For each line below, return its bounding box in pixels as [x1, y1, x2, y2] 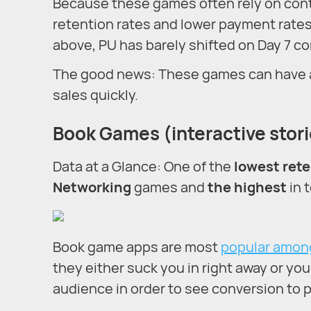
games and [131, 178, 208, 197]
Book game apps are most [53, 237, 221, 257]
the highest [208, 178, 287, 197]
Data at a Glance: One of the [53, 157, 231, 176]
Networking [53, 178, 131, 197]
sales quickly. [53, 85, 138, 104]
